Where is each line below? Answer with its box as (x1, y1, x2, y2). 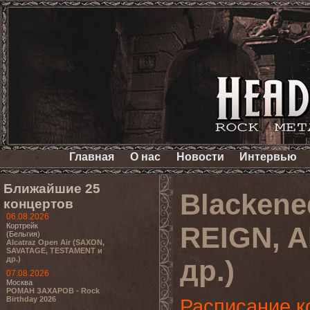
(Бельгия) (6, 230, 40, 238)
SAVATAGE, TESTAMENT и (6, 246, 102, 255)
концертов (3, 197, 73, 211)
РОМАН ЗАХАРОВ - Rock (6, 286, 100, 295)
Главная (69, 151, 115, 163)
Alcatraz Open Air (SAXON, (6, 238, 104, 246)
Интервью (239, 151, 298, 163)
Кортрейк (6, 221, 38, 230)
